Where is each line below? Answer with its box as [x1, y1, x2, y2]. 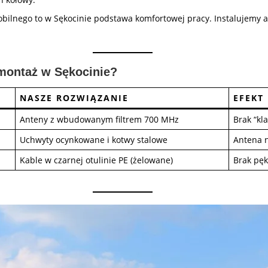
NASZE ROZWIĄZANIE [20, 92, 129, 103]
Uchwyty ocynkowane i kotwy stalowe [20, 134, 167, 145]
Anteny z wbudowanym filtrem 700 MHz [20, 114, 179, 125]
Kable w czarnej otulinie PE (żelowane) [20, 154, 173, 166]
